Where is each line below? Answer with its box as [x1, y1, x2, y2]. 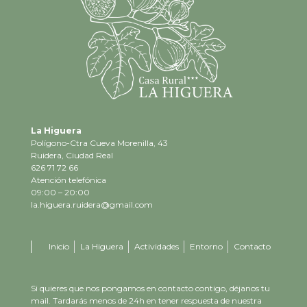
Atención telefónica [30, 175, 106, 186]
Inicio [48, 241, 69, 252]
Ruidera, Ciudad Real [30, 150, 113, 161]
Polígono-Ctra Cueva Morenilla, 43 [30, 138, 168, 149]
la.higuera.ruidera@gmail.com [30, 199, 153, 210]
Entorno [189, 241, 223, 252]
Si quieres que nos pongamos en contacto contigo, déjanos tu [30, 283, 270, 294]
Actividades [134, 241, 179, 252]
